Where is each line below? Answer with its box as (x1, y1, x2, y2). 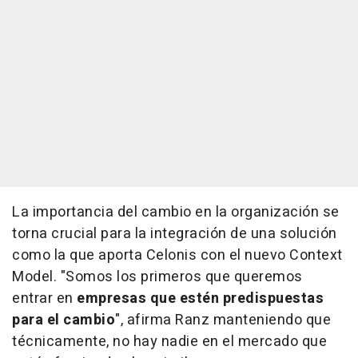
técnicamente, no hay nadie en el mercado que (12, 331, 327, 353)
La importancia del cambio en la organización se (12, 201, 340, 224)
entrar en (12, 288, 77, 310)
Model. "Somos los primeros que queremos (12, 266, 303, 288)
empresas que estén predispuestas (77, 288, 324, 310)
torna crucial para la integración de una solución (12, 223, 337, 245)
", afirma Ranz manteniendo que (115, 309, 331, 332)
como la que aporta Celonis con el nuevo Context (12, 245, 343, 267)
